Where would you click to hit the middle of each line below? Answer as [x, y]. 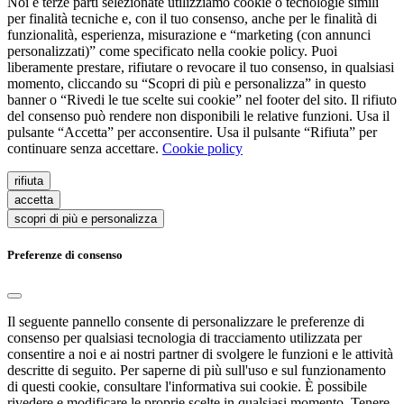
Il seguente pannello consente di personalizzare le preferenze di [186, 321]
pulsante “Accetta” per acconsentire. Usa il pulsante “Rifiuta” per [192, 133]
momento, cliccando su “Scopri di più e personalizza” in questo [187, 84]
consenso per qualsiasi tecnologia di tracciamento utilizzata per [184, 337]
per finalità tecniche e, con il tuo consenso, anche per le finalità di [192, 19]
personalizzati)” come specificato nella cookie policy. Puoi [172, 51]
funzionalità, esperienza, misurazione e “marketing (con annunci [189, 35]
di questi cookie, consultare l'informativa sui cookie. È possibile [187, 386]
